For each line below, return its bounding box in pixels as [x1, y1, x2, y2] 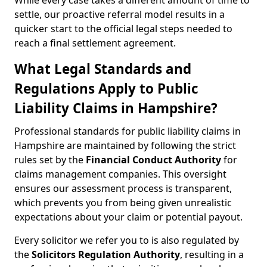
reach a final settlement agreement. [14, 36, 176, 49]
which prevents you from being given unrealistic [14, 196, 232, 209]
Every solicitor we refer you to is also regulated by [14, 234, 239, 247]
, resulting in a [180, 248, 244, 261]
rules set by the [14, 153, 86, 166]
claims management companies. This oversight [14, 167, 226, 181]
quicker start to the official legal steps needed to [14, 22, 232, 35]
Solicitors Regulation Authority [32, 248, 180, 261]
